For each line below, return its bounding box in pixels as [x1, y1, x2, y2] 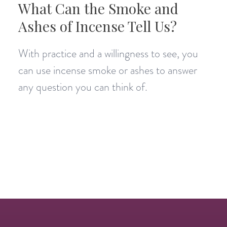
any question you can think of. [18, 79, 147, 95]
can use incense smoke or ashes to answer [18, 62, 197, 78]
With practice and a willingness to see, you [18, 45, 198, 61]
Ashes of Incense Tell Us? [18, 16, 177, 35]
